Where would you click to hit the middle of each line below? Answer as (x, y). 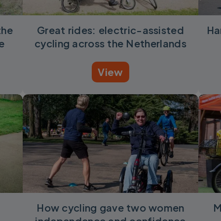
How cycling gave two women (110, 208)
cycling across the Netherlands (110, 43)
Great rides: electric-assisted (110, 30)
